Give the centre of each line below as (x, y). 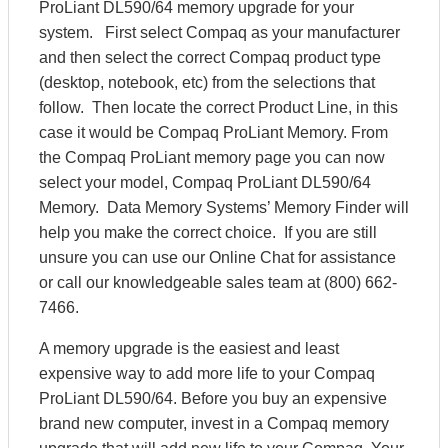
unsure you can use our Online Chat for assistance (217, 257)
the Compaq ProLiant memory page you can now (212, 157)
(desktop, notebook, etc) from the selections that (207, 82)
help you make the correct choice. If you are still (208, 232)
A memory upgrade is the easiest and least (189, 348)
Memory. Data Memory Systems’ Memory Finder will (224, 207)
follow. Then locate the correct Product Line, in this (218, 107)
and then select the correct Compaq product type (210, 57)
